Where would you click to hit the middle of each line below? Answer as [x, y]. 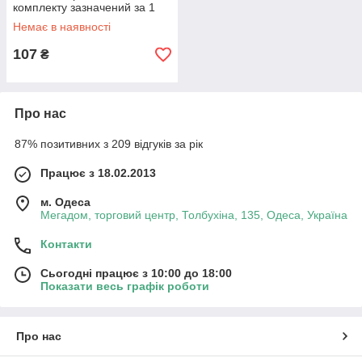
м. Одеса [65, 202]
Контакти [66, 244]
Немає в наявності [62, 27]
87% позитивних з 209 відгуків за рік [109, 144]
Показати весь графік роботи [125, 286]
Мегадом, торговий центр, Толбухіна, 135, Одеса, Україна [194, 215]
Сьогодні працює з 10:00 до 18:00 [136, 273]
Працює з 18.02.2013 [98, 173]
